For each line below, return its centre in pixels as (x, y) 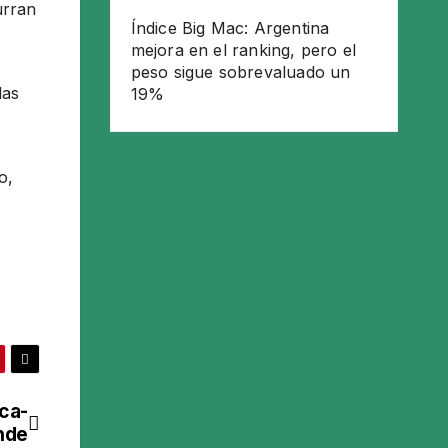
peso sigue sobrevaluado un (240, 72)
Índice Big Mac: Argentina (230, 28)
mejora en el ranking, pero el (243, 50)
